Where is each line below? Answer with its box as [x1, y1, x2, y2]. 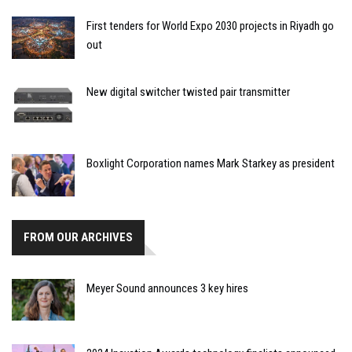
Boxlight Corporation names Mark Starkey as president [86, 156, 335, 171]
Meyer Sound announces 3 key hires [86, 280, 248, 295]
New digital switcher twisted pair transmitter [86, 84, 290, 99]
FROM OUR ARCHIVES [24, 229, 133, 244]
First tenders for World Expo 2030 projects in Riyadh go [86, 19, 334, 34]
